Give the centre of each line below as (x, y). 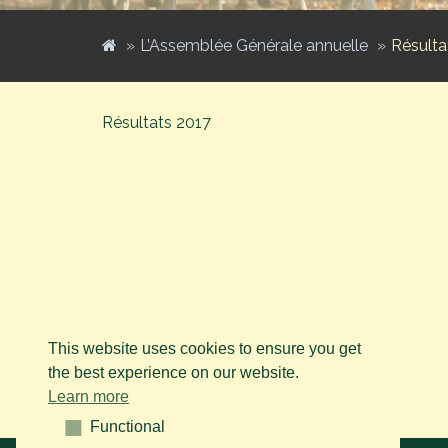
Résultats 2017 (156, 122)
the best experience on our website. (173, 372)
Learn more (88, 396)
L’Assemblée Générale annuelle (254, 45)
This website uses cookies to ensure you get (204, 348)
